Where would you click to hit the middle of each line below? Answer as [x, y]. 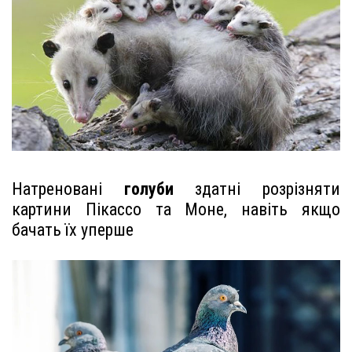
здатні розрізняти [257, 189]
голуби [148, 189]
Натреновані [68, 189]
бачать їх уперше [73, 230]
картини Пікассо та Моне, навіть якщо [176, 210]
